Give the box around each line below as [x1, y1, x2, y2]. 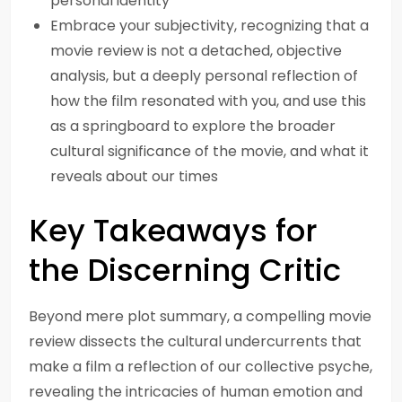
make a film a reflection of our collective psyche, [29, 356, 372, 377]
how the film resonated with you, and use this [50, 91, 366, 111]
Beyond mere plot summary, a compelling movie [29, 306, 371, 327]
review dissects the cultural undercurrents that [29, 331, 362, 352]
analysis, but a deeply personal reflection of [50, 66, 358, 86]
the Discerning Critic [29, 249, 341, 292]
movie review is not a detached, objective [50, 40, 342, 61]
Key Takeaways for [29, 209, 318, 252]
